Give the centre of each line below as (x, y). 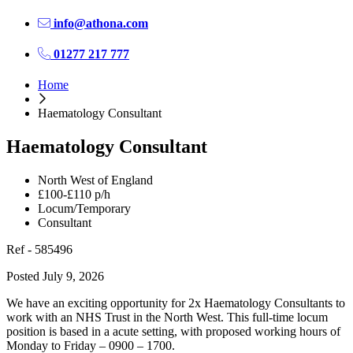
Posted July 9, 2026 (55, 276)
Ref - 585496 (39, 249)
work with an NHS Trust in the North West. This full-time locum (167, 317)
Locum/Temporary (84, 208)
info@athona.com (99, 23)
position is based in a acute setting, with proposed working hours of (173, 331)
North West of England (95, 180)
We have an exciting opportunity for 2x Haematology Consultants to (176, 303)
